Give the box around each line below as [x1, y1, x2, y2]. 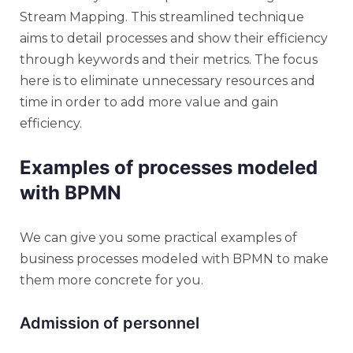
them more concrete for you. [20, 272, 203, 288]
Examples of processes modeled [20, 155, 318, 179]
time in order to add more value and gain [20, 94, 278, 110]
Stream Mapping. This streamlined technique [20, 9, 304, 24]
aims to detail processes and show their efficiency [20, 30, 328, 46]
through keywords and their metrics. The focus [20, 51, 318, 67]
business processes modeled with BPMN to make [20, 251, 329, 266]
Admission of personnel [20, 313, 199, 333]
